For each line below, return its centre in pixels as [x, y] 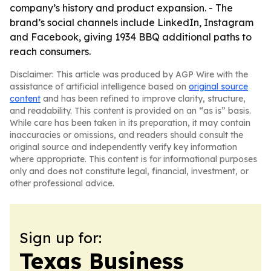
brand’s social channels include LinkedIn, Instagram [132, 22]
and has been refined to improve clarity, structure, [143, 99]
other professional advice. [62, 183]
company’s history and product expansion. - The [121, 8]
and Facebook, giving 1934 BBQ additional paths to [131, 37]
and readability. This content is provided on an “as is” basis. [130, 111]
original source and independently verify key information [123, 147]
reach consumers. [50, 51]
